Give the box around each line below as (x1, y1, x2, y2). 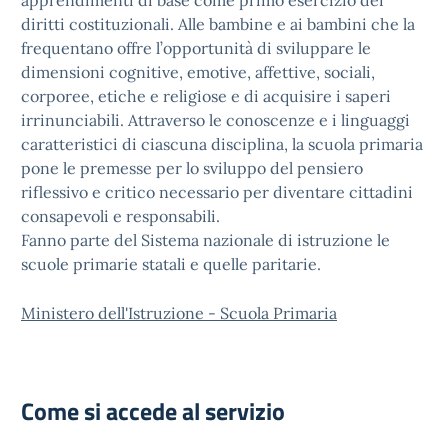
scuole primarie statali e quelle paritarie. (21, 254, 321, 274)
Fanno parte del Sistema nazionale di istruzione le (21, 230, 390, 250)
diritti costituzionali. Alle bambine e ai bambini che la (21, 14, 415, 34)
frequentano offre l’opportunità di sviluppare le (21, 38, 371, 58)
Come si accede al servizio (21, 393, 285, 429)
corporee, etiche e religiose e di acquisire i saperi (21, 86, 391, 106)
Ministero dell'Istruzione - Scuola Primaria (21, 303, 337, 323)
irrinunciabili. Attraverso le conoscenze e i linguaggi (21, 110, 410, 130)
